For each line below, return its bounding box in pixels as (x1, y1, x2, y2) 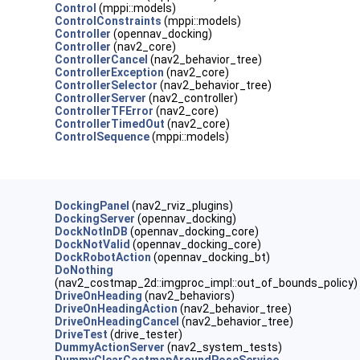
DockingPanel (55, 199, 130, 212)
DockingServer (55, 212, 136, 225)
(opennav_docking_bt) (151, 251, 271, 264)
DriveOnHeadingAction (55, 302, 178, 315)
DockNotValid (55, 238, 131, 251)
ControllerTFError (55, 104, 154, 117)
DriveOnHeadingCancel (55, 315, 180, 328)
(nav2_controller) (146, 92, 239, 104)
